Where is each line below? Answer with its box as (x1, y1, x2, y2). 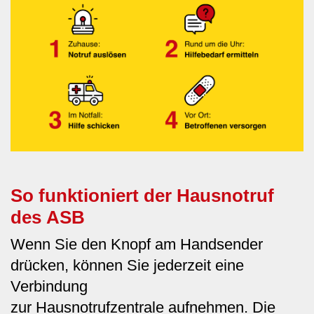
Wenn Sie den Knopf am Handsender (11, 235, 263, 254)
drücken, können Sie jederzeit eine (11, 257, 244, 275)
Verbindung (11, 278, 88, 296)
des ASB (11, 207, 85, 228)
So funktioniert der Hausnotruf (11, 185, 274, 207)
